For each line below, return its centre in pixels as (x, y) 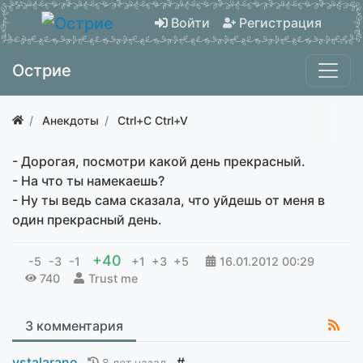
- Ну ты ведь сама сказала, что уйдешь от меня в (169, 200)
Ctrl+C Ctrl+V (153, 120)
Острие (42, 70)
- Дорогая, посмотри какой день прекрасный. (159, 161)
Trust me (113, 278)
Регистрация (280, 22)
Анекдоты (70, 120)
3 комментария (74, 325)
